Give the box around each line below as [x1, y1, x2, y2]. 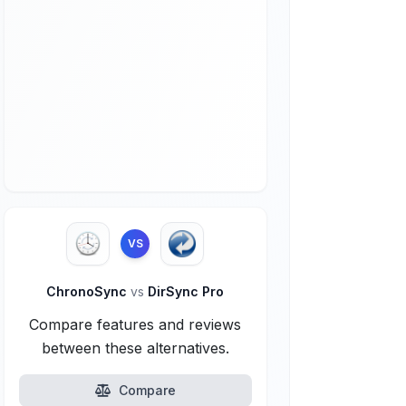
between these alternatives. [41, 339, 229, 357]
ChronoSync [46, 284, 131, 299]
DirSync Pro [144, 284, 225, 299]
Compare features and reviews [29, 315, 242, 333]
